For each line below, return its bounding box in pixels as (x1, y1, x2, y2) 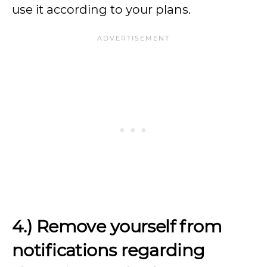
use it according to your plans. (12, 2, 191, 17)
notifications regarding (12, 240, 205, 260)
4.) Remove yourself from (12, 216, 222, 237)
